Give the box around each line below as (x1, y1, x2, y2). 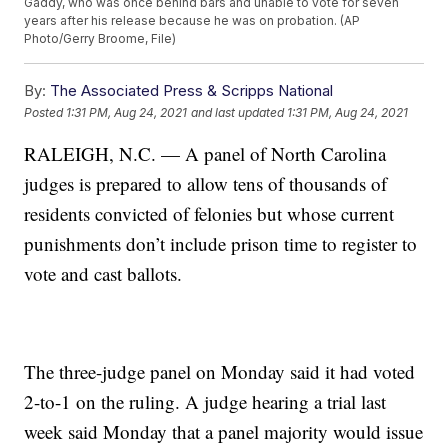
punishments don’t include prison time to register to (24, 231, 418, 257)
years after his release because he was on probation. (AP (24, 13, 361, 29)
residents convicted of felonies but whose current (24, 201, 395, 227)
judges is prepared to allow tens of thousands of (24, 171, 388, 197)
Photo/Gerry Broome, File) (24, 31, 177, 47)
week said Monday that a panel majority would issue (24, 419, 424, 445)
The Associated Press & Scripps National (50, 81, 334, 101)
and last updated (191, 104, 285, 120)
